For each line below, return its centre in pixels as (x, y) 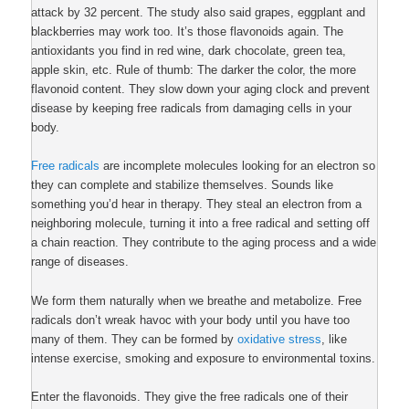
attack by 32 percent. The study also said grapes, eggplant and (199, 13)
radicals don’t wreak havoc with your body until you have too (191, 320)
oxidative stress (280, 339)
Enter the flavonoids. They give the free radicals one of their (190, 396)
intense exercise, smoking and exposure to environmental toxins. (204, 358)
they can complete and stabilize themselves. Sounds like (183, 185)
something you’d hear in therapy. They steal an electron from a (197, 204)
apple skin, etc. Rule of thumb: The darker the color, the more (194, 70)
